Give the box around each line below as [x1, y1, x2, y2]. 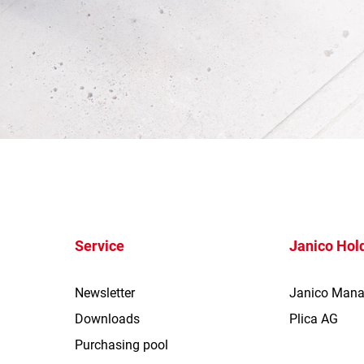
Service [74, 237, 124, 255]
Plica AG [289, 311, 339, 327]
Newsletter [74, 285, 135, 301]
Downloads [74, 311, 140, 327]
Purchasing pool [74, 337, 168, 353]
